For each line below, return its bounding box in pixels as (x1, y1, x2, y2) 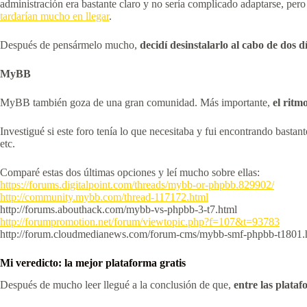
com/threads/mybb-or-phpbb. (113, 178, 238, 191)
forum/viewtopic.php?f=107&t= (114, 215, 252, 228)
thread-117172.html (124, 191, 208, 203)
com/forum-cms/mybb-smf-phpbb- (129, 228, 278, 240)
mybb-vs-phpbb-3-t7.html (126, 203, 237, 215)
